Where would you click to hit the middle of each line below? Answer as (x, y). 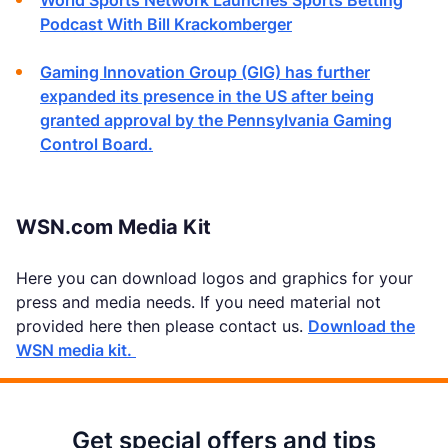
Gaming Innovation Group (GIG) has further (205, 72)
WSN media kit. (76, 350)
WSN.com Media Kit (113, 227)
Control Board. (96, 144)
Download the (361, 326)
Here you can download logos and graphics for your (214, 278)
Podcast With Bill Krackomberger (166, 24)
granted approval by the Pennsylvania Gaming (216, 120)
